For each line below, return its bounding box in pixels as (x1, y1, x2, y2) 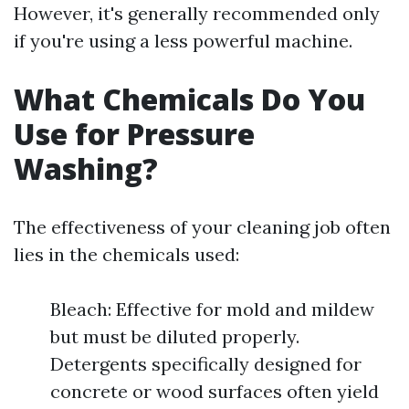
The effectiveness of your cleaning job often (14, 215, 391, 238)
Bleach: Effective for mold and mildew (50, 298, 374, 320)
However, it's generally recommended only (14, 2, 380, 25)
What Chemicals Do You (14, 79, 365, 119)
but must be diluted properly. (50, 325, 299, 348)
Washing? (14, 149, 158, 188)
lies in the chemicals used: (14, 243, 239, 266)
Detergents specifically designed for (50, 352, 362, 375)
